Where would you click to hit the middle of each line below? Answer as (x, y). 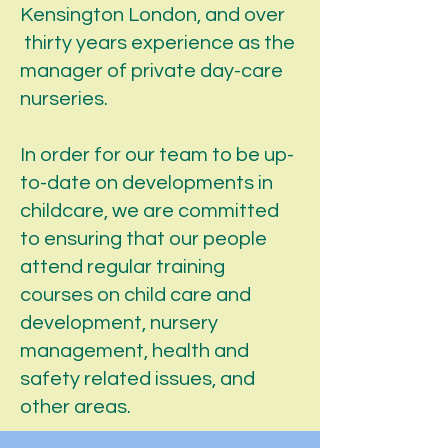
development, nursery (119, 323)
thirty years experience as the (157, 43)
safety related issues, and (137, 379)
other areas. (75, 407)
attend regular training (122, 267)
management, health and (134, 351)
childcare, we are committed (149, 211)
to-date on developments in (146, 183)
